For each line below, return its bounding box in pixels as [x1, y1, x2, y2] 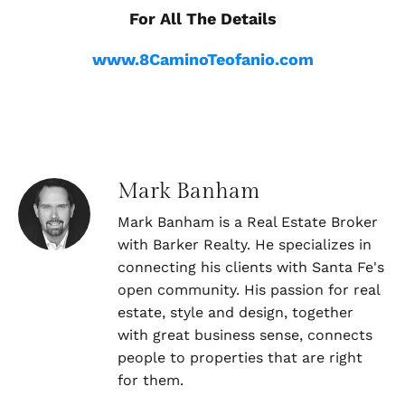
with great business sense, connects [118, 326, 372, 344]
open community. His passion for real [118, 281, 380, 299]
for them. [118, 372, 184, 390]
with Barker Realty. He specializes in [118, 236, 372, 254]
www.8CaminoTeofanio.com [91, 50, 314, 70]
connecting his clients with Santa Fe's [118, 259, 384, 277]
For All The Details [128, 9, 277, 29]
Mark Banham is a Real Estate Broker [118, 213, 378, 231]
